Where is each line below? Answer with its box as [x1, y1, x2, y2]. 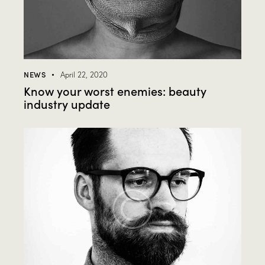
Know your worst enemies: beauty [24, 82, 206, 99]
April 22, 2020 [60, 70, 108, 80]
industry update [24, 95, 110, 112]
